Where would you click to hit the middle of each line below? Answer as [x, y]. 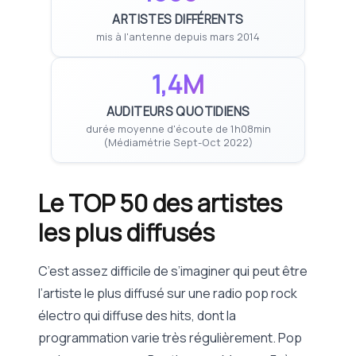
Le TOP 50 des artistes [160, 203]
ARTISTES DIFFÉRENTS [178, 20]
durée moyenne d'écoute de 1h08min [178, 129]
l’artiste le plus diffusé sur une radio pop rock [168, 294]
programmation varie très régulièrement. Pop [170, 338]
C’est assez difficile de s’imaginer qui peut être [173, 271]
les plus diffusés [126, 233]
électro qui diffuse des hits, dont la [137, 316]
